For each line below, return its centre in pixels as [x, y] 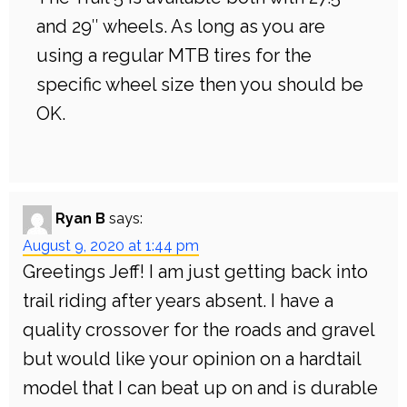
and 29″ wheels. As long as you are [181, 27]
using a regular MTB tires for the [174, 56]
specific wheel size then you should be [200, 85]
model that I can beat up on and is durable [200, 388]
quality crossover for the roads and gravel [199, 330]
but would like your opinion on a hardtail [192, 359]
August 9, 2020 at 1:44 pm [111, 246]
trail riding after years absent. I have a [178, 301]
